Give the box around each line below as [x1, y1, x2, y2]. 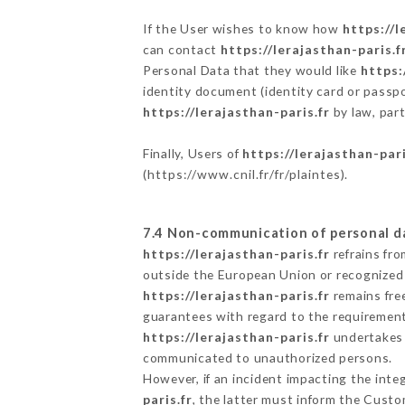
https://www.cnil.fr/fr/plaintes [146, 165, 341, 182]
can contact [142, 41, 221, 57]
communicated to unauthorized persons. [142, 349, 393, 365]
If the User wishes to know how [142, 20, 343, 36]
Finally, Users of [142, 145, 243, 161]
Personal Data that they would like [142, 61, 361, 78]
